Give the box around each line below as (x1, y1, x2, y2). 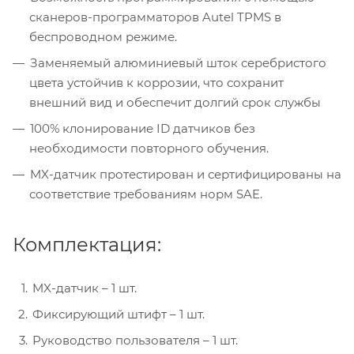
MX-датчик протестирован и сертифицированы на (30, 166, 341, 182)
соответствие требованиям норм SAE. (29, 186, 262, 201)
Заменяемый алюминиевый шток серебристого (30, 55, 326, 70)
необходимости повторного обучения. (29, 140, 269, 156)
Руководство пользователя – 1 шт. (32, 332, 238, 348)
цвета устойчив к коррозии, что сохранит (29, 74, 284, 90)
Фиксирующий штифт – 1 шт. (32, 306, 205, 322)
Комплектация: (13, 232, 161, 256)
